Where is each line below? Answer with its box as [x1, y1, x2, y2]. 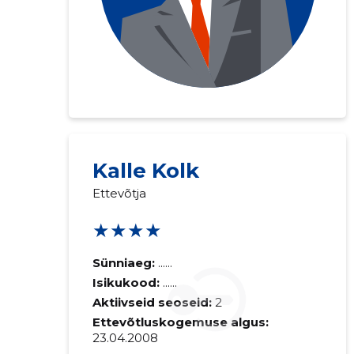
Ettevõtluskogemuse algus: [92, 314, 269, 330]
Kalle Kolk [92, 158, 199, 183]
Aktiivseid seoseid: [92, 295, 212, 310]
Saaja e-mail [275, 182, 346, 197]
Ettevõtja [92, 186, 146, 201]
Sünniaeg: [92, 255, 155, 270]
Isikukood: [92, 275, 163, 290]
